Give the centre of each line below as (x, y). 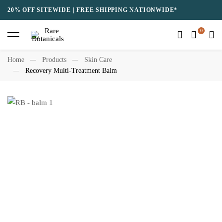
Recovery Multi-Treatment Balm (71, 71)
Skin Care (98, 60)
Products (54, 60)
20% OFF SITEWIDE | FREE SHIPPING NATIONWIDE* (93, 10)
